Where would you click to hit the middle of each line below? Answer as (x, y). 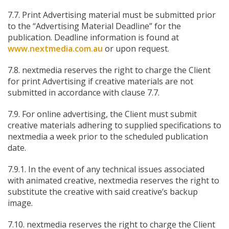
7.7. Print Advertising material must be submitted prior (112, 15)
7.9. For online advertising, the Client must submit (102, 114)
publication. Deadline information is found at (93, 37)
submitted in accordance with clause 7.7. (84, 93)
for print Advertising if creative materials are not (100, 81)
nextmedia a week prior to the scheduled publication (108, 136)
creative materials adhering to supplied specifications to (114, 125)
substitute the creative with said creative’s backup (103, 192)
